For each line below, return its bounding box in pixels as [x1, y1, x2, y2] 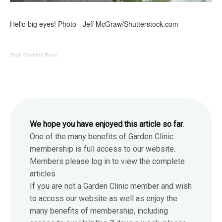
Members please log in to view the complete [30, 157, 185, 166]
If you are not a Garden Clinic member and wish [30, 181, 192, 191]
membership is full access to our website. [30, 144, 175, 154]
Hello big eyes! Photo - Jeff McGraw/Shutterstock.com [10, 19, 178, 29]
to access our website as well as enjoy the [30, 194, 177, 204]
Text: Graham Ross [10, 51, 57, 59]
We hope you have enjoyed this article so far [30, 119, 183, 129]
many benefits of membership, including [30, 206, 168, 216]
